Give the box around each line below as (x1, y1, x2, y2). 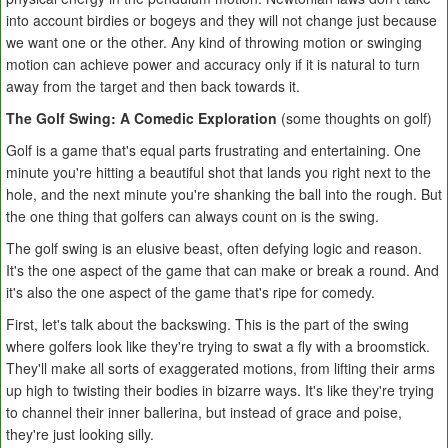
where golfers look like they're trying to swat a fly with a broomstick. (6, 336, 430, 357)
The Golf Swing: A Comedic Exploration (6, 108, 277, 129)
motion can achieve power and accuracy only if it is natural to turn (6, 54, 420, 75)
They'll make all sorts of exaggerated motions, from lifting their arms (6, 358, 435, 379)
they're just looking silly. (6, 424, 154, 445)
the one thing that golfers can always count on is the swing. (6, 206, 379, 227)
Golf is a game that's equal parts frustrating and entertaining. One (6, 140, 421, 161)
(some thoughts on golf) (277, 108, 432, 129)
